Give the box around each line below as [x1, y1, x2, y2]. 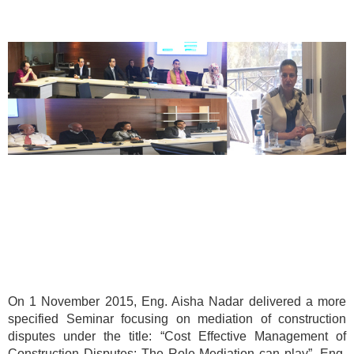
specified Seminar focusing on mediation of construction [8, 311, 346, 326]
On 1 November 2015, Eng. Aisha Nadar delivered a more [8, 294, 346, 308]
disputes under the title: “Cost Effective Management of [8, 329, 346, 343]
